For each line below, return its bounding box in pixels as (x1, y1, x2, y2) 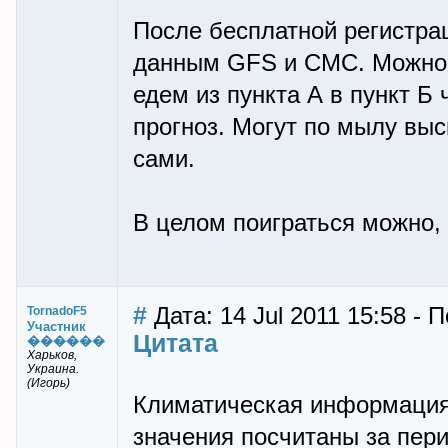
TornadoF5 (27, 304, 87, 318)
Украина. (27, 362, 79, 376)
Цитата (133, 329, 218, 357)
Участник (27, 319, 86, 334)
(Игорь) (27, 376, 70, 390)
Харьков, (27, 348, 77, 362)
